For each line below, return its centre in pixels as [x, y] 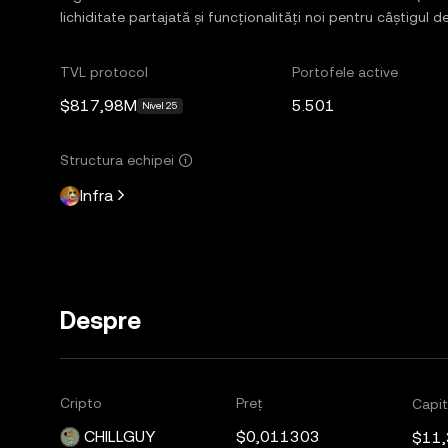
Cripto [81, 403]
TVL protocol [104, 72]
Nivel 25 [160, 105]
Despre [100, 321]
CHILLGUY [119, 436]
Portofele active [345, 72]
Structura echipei [117, 160]
